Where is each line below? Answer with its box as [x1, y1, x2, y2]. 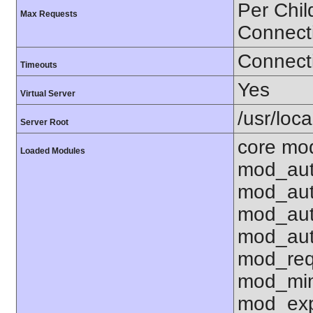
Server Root [20, 117, 68, 128]
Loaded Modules [20, 146, 85, 156]
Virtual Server [20, 89, 75, 99]
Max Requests [20, 9, 78, 20]
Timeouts [20, 60, 57, 71]
